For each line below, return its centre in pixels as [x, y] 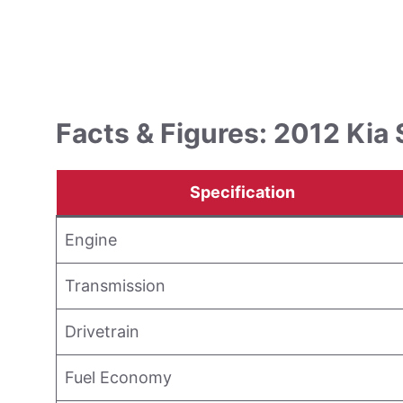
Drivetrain [102, 331]
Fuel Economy [118, 377]
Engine [91, 240]
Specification [242, 192]
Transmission [115, 286]
